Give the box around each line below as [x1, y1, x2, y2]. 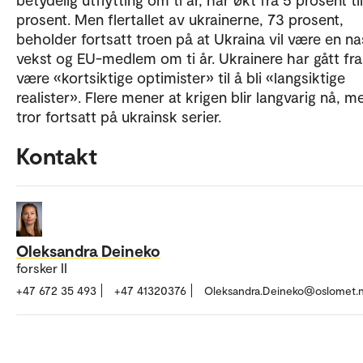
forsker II [16, 259, 67, 275]
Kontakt [16, 142, 97, 169]
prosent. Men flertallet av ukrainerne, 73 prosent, [16, 10, 344, 28]
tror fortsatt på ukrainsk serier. [16, 107, 221, 126]
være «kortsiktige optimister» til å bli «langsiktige [16, 68, 345, 87]
